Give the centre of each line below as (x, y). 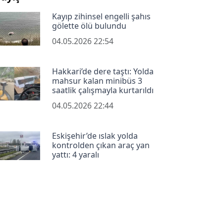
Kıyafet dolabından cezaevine (106, 200)
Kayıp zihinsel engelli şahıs (101, 16)
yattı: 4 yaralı (75, 154)
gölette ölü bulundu (89, 26)
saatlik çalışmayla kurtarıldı (103, 90)
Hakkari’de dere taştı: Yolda (103, 71)
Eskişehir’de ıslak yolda (95, 136)
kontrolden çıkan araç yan (101, 145)
